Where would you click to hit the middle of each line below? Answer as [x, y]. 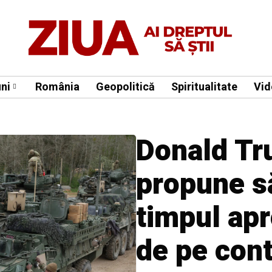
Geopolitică [125, 87]
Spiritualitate [204, 87]
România [57, 87]
